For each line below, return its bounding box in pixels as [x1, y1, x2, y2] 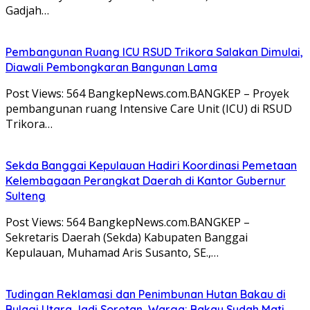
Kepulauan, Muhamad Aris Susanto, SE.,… [6, 244, 219, 260]
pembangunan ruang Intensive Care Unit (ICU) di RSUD [6, 100, 292, 116]
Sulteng [6, 188, 46, 203]
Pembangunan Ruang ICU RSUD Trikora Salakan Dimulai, [6, 44, 303, 59]
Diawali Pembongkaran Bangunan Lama [6, 60, 217, 74]
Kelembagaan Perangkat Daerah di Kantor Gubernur [6, 173, 286, 188]
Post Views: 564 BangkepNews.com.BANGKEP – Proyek [6, 85, 289, 101]
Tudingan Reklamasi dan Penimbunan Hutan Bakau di [6, 286, 286, 301]
